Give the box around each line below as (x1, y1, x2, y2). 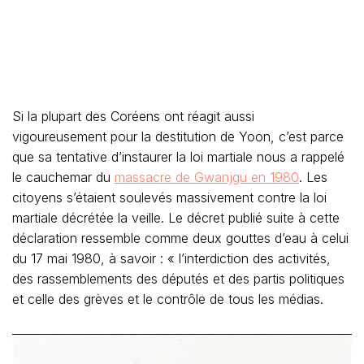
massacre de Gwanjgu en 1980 (115, 169, 299, 185)
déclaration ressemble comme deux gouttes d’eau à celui (12, 230, 349, 246)
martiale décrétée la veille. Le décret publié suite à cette (12, 210, 340, 226)
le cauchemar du (12, 169, 115, 185)
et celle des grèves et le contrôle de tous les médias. (12, 291, 327, 307)
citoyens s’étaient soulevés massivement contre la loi (12, 189, 327, 206)
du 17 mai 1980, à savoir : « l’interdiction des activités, (12, 250, 331, 266)
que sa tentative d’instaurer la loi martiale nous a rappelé (12, 149, 344, 165)
